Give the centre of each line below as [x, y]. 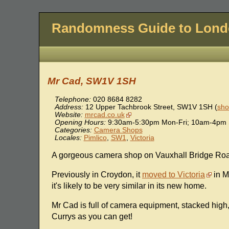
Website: [68, 115]
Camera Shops [118, 130]
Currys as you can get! [92, 217]
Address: [69, 107]
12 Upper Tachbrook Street [129, 107]
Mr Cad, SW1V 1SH [91, 81]
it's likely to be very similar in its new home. [129, 186]
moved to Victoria [173, 175]
